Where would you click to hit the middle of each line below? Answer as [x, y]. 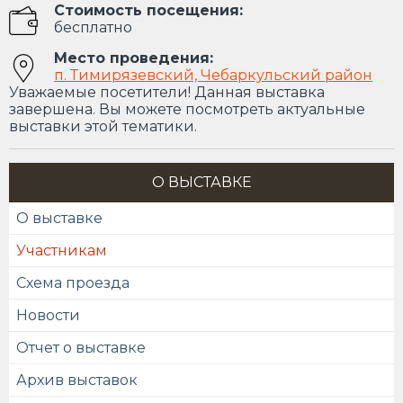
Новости [48, 316]
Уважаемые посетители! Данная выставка [167, 93]
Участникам [62, 251]
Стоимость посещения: [148, 11]
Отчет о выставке [81, 348]
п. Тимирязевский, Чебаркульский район [213, 76]
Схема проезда [73, 283]
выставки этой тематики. [103, 127]
